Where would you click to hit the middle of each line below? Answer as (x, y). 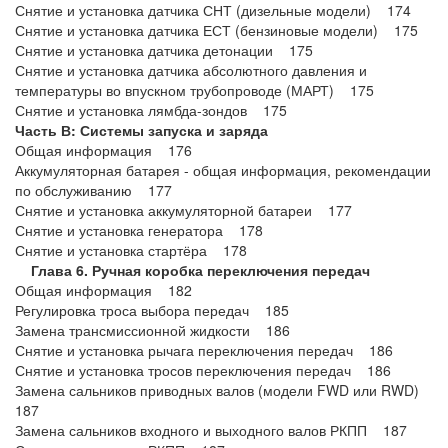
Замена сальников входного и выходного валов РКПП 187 (211, 430)
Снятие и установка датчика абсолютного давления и (191, 70)
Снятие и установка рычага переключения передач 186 (204, 350)
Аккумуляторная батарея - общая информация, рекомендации (223, 170)
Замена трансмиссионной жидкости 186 (152, 330)
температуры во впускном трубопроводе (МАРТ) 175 (194, 90)
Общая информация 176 (103, 150)
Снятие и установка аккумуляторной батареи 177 (183, 210)
